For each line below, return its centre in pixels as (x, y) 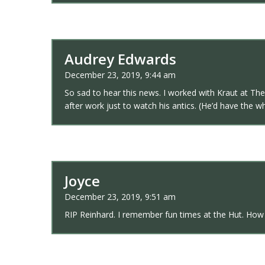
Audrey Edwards (120, 59)
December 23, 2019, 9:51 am (120, 197)
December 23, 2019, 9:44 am (120, 75)
